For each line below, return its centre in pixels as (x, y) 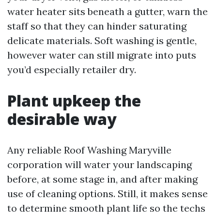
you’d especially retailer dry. (72, 70)
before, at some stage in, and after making (102, 179)
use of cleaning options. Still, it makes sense (108, 194)
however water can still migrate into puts (102, 55)
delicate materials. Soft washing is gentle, (102, 40)
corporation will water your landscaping (100, 164)
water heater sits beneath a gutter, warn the (108, 11)
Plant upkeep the (74, 101)
